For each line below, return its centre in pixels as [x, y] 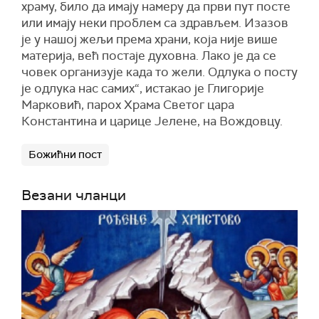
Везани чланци [74, 195]
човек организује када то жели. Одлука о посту [159, 72]
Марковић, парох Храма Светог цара [128, 105]
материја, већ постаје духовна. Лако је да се [149, 56]
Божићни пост [65, 155]
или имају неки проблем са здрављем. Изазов [155, 23]
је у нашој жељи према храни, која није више [150, 39]
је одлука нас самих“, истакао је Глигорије [143, 88]
